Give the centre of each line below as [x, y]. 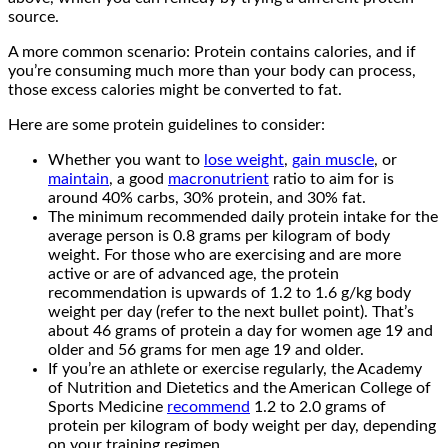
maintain [78, 179]
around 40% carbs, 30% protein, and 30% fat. [207, 198]
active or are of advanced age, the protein [193, 274]
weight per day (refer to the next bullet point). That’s [231, 312]
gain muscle [333, 160]
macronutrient [218, 179]
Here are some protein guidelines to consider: [166, 125]
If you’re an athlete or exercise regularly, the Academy [235, 369]
